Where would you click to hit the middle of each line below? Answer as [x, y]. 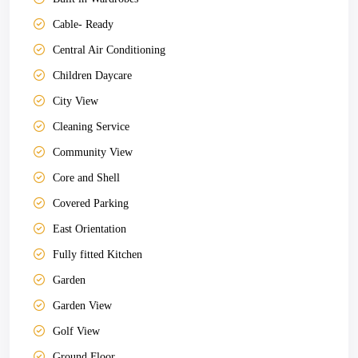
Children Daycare [92, 76]
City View [76, 101]
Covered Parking [91, 203]
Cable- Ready [83, 24]
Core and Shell [86, 178]
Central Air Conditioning [109, 50]
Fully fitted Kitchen [97, 255]
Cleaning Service [91, 127]
